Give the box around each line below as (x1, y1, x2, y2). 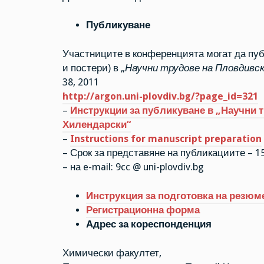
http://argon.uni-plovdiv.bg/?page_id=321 (62, 91, 258, 103)
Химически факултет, (62, 247, 161, 259)
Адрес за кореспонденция (85, 218, 212, 230)
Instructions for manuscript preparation (70, 133, 262, 145)
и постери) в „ (62, 62, 125, 74)
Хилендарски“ (62, 119, 131, 131)
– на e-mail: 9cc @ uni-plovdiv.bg (62, 161, 204, 173)
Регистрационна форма (85, 204, 200, 216)
